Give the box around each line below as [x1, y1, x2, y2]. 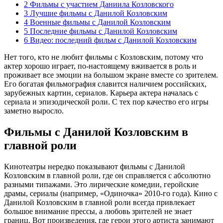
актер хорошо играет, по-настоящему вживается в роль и [4, 61, 197, 70]
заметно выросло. [4, 106, 64, 115]
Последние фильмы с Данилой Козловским [28, 26, 177, 35]
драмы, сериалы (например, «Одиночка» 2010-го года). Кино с [4, 189, 218, 198]
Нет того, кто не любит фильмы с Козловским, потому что [4, 52, 203, 61]
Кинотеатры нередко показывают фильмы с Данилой [4, 162, 185, 171]
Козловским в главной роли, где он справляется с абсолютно [4, 171, 211, 180]
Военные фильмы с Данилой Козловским [28, 17, 171, 26]
